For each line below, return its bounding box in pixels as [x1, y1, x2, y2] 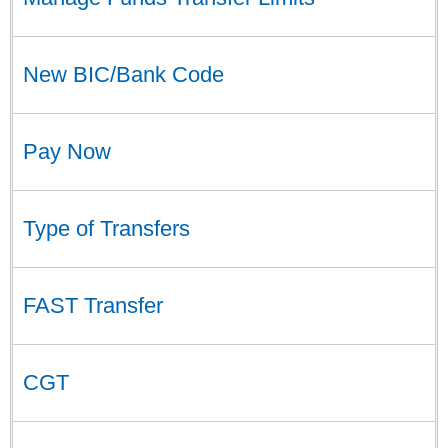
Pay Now [23, 139, 111, 164]
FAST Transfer [23, 293, 163, 318]
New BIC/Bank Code [23, 62, 224, 87]
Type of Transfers [23, 216, 190, 241]
